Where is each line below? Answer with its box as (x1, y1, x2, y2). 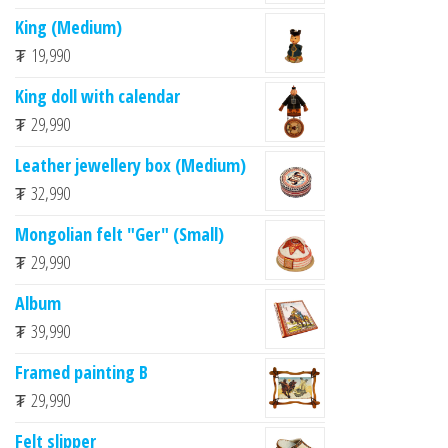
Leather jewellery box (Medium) (15, 152, 246, 177)
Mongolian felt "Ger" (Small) (15, 221, 224, 246)
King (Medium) (15, 14, 122, 39)
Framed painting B (15, 359, 148, 384)
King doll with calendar (15, 83, 180, 108)
